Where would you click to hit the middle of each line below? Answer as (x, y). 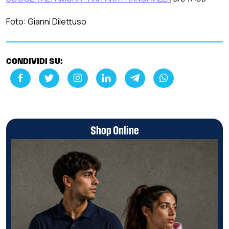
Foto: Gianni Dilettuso (46, 21)
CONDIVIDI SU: (35, 62)
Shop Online (114, 131)
